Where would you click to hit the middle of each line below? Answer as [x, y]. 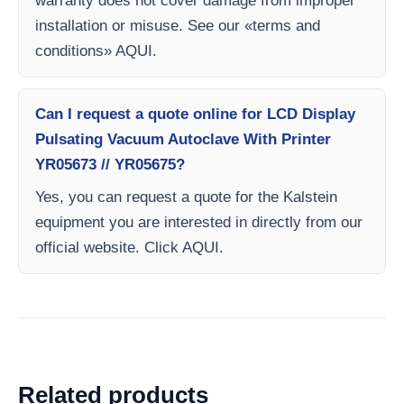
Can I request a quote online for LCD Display [195, 114]
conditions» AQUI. [96, 51]
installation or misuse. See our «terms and [178, 26]
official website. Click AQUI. [129, 248]
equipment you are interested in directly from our [199, 222]
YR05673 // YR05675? [110, 165]
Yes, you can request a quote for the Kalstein [186, 197]
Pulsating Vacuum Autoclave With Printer [183, 139]
